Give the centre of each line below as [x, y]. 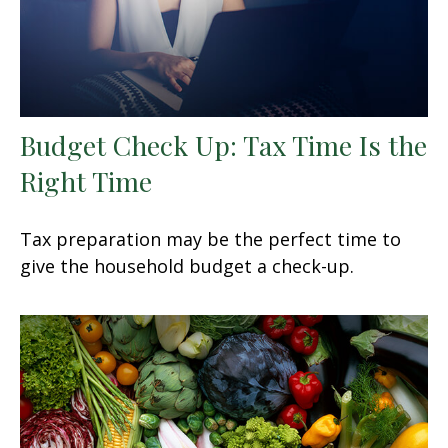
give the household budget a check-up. [187, 265]
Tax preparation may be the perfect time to [210, 238]
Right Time [86, 180]
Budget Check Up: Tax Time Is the [223, 144]
